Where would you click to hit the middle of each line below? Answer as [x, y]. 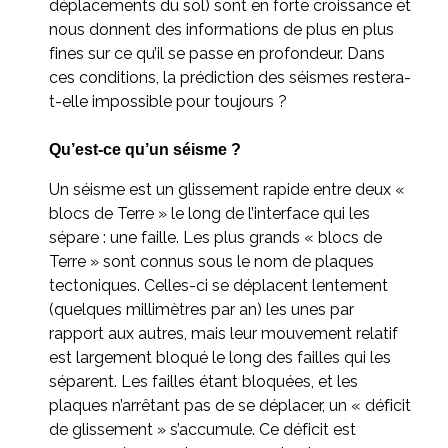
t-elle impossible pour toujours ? [168, 101]
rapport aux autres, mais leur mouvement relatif [223, 333]
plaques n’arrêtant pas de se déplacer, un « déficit [230, 405]
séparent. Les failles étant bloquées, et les [203, 381]
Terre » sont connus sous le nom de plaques [211, 261]
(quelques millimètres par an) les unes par [201, 309]
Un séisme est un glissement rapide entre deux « [227, 189]
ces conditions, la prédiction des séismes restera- [230, 77]
